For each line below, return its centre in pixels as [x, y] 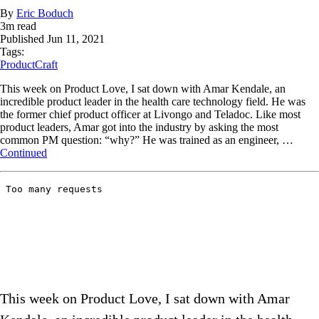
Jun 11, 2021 [76, 39]
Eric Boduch [45, 14]
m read [21, 26]
